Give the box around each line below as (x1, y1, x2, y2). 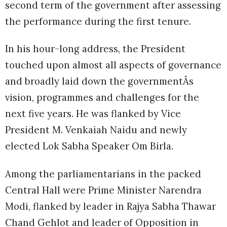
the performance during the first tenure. (5, 15, 191, 28)
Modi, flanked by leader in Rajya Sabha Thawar (5, 200, 216, 212)
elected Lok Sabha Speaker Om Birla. (5, 140, 173, 153)
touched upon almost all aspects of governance (5, 59, 221, 71)
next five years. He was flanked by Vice (5, 107, 181, 120)
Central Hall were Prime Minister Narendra (5, 183, 202, 196)
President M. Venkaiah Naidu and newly (5, 124, 187, 136)
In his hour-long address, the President (5, 43, 185, 55)
